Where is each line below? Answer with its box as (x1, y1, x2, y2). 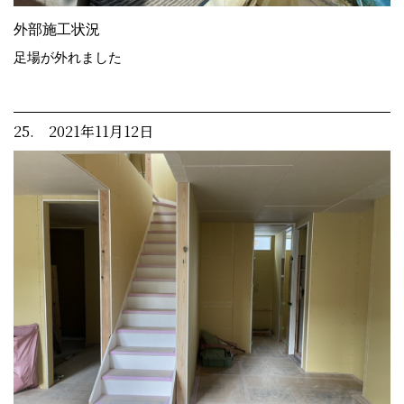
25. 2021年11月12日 (14, 120, 153, 142)
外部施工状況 (14, 21, 100, 37)
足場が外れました (14, 49, 122, 65)
